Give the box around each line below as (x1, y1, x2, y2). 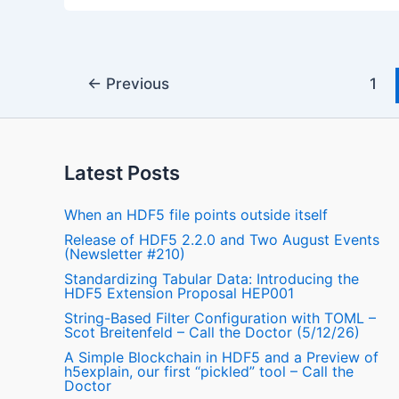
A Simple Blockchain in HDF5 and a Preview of (64, 348, 379, 366)
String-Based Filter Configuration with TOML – (64, 309, 376, 327)
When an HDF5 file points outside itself (64, 206, 328, 224)
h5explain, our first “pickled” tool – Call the (64, 362, 354, 380)
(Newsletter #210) (64, 245, 185, 263)
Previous (101, 73, 169, 93)
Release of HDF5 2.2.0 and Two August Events (64, 231, 379, 248)
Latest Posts (64, 161, 180, 184)
